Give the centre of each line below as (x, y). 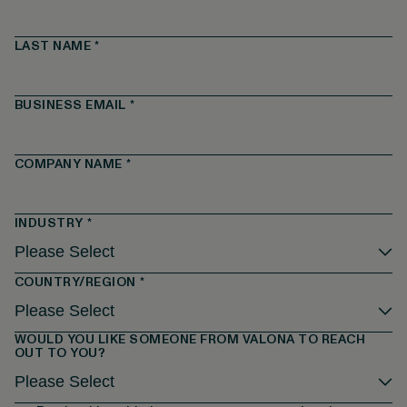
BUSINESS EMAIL (70, 104)
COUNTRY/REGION (75, 282)
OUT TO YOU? (60, 352)
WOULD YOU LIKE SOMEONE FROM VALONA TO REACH (190, 339)
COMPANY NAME (68, 164)
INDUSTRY (49, 223)
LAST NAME (53, 45)
